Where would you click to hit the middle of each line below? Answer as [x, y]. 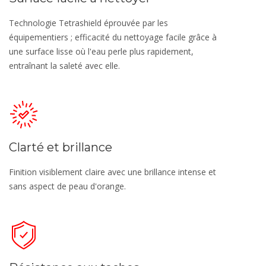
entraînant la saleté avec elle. [64, 66]
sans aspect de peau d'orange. [67, 186]
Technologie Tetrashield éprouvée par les [88, 23]
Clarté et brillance [61, 148]
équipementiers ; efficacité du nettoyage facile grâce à [113, 37]
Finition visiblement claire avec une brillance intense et [113, 172]
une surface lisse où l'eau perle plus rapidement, [101, 52]
